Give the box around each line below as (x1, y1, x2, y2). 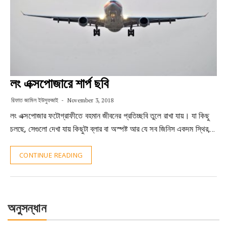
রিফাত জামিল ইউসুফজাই (11, 96, 59, 104)
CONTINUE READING (19, 150, 83, 160)
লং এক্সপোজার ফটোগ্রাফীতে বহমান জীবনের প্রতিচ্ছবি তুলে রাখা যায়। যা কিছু (10, 111, 209, 121)
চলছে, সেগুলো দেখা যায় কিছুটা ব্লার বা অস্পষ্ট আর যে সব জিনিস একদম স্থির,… (10, 124, 215, 134)
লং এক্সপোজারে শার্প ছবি (10, 76, 109, 91)
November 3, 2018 (65, 97, 114, 104)
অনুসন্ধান (8, 201, 47, 215)
